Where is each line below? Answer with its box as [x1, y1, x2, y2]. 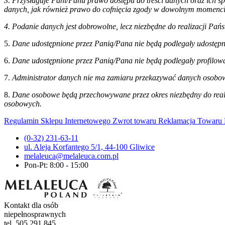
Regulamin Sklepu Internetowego [4, 116, 113, 125]
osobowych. [4, 99, 42, 108]
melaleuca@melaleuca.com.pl [24, 151, 119, 160]
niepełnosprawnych [4, 209, 66, 218]
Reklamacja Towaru [158, 116, 224, 125]
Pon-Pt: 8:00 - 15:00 [24, 160, 88, 169]
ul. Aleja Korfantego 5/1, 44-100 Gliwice [24, 142, 155, 151]
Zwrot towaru [113, 116, 158, 125]
